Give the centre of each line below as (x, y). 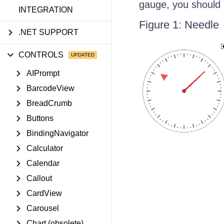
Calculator (45, 148)
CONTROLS (41, 55)
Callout (39, 178)
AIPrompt (43, 73)
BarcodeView (50, 88)
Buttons (40, 118)
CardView (44, 193)
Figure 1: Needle (179, 25)
